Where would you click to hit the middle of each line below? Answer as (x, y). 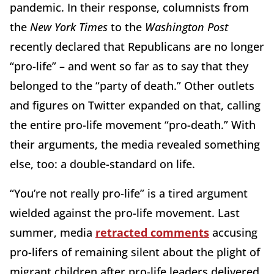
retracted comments (152, 233)
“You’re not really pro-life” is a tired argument (129, 194)
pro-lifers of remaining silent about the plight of (135, 252)
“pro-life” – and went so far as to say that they (129, 66)
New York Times (69, 27)
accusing (233, 233)
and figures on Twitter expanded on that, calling (135, 106)
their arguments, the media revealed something (135, 145)
